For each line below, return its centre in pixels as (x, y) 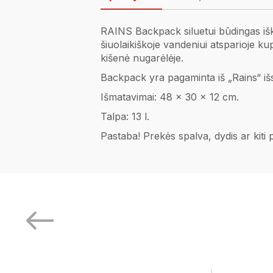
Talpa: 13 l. (125, 116)
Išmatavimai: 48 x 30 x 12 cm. (170, 97)
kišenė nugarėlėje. (142, 58)
